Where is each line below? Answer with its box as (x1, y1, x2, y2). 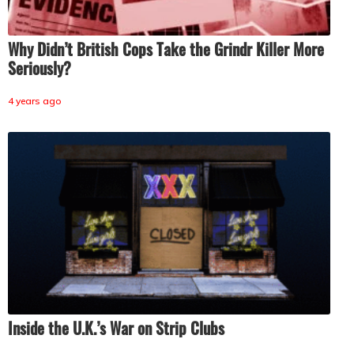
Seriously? (8, 56, 71, 81)
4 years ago (8, 95, 62, 107)
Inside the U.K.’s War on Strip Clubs (8, 315, 224, 340)
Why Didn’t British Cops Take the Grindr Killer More (8, 37, 324, 62)
